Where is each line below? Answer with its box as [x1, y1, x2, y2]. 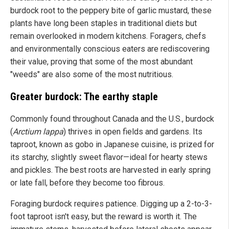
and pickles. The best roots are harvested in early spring [10, 165, 211, 175]
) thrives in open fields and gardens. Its [63, 127, 202, 137]
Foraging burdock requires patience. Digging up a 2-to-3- [10, 199, 212, 209]
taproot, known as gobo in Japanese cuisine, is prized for [10, 140, 214, 150]
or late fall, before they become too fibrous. [10, 178, 165, 188]
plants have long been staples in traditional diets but [10, 18, 197, 29]
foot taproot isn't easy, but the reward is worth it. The [10, 212, 197, 222]
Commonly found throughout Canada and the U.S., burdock [10, 114, 214, 124]
